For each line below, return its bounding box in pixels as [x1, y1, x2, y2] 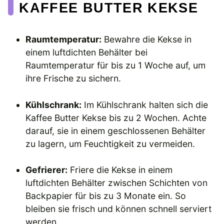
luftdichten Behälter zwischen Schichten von [25, 177, 208, 188]
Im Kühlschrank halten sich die [81, 99, 208, 110]
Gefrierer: [25, 164, 68, 175]
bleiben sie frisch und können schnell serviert [25, 203, 212, 214]
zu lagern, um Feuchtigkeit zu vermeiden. [25, 138, 195, 149]
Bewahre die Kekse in [101, 34, 192, 45]
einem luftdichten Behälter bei [25, 47, 148, 58]
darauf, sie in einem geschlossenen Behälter [25, 125, 206, 136]
